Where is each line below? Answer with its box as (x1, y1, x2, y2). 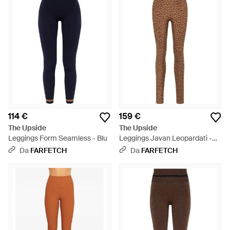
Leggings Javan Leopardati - (119, 133, 212, 143)
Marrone (119, 144, 147, 153)
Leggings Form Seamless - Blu (8, 133, 107, 143)
